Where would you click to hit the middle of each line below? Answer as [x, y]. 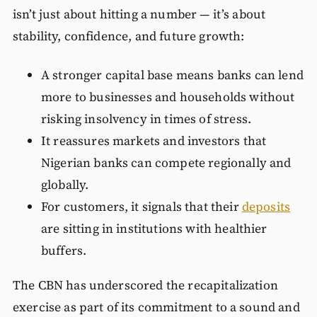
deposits [266, 207]
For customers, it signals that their [141, 207]
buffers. [64, 251]
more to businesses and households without [168, 97]
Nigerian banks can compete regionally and [166, 163]
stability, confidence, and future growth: [128, 36]
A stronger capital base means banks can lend [172, 75]
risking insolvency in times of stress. [146, 119]
